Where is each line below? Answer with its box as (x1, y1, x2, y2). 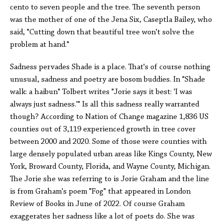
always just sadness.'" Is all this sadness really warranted (10, 101, 199, 109)
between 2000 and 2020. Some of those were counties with (10, 138, 207, 146)
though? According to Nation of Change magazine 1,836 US (10, 113, 209, 121)
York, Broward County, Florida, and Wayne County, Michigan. (10, 163, 211, 171)
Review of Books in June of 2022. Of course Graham (10, 200, 185, 208)
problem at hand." (10, 41, 69, 49)
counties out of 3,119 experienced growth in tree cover (10, 125, 196, 133)
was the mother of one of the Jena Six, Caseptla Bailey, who (10, 16, 212, 24)
